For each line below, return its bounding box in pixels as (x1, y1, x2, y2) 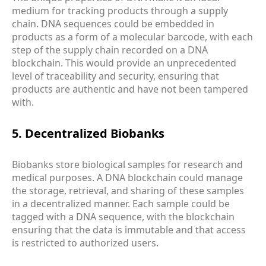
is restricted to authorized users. (12, 236, 159, 250)
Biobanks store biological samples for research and (12, 158, 243, 172)
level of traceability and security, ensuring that (12, 69, 219, 83)
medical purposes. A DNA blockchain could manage (12, 171, 243, 185)
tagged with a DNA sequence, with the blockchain (12, 210, 235, 224)
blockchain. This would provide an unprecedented (12, 56, 236, 70)
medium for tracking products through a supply (12, 4, 228, 18)
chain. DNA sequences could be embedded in (12, 17, 214, 31)
